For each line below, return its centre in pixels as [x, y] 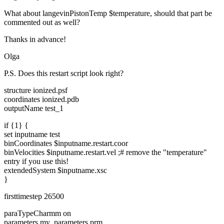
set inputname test [32, 134]
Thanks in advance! [35, 39]
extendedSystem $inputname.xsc [55, 170]
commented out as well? [42, 22]
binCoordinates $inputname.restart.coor [66, 143]
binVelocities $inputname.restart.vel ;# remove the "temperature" [105, 152]
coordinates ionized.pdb [41, 99]
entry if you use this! [36, 161]
